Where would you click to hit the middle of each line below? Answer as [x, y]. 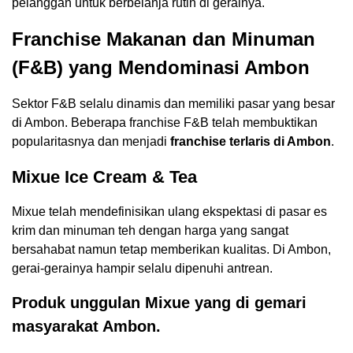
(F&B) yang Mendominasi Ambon [161, 68]
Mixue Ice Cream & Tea [104, 177]
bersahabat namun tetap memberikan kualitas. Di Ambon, [171, 250]
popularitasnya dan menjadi [91, 142]
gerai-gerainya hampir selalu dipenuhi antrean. [142, 269]
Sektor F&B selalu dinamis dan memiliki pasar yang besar [173, 104]
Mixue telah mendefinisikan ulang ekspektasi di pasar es [169, 212]
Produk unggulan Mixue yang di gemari [159, 303]
